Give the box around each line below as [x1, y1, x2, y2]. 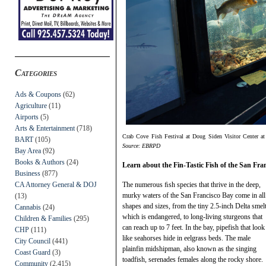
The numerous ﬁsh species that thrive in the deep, [122, 180, 261, 189]
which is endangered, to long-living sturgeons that [122, 212, 262, 221]
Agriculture [15, 101, 47, 110]
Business [15, 169, 40, 178]
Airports [15, 112, 39, 121]
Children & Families [15, 214, 72, 223]
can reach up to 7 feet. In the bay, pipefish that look [122, 223, 265, 232]
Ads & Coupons [15, 90, 61, 99]
